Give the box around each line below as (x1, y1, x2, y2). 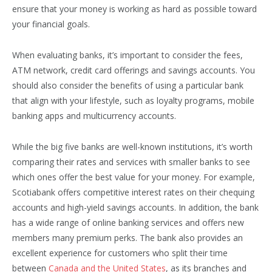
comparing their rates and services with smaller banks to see (12, 156, 250, 168)
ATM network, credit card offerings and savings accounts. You (12, 64, 255, 76)
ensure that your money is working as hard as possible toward (12, 3, 257, 15)
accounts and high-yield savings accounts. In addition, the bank (12, 202, 259, 214)
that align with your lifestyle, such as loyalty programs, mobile (12, 95, 254, 107)
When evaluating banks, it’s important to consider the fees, (12, 49, 243, 61)
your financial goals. (12, 18, 90, 30)
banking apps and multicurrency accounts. (12, 110, 176, 122)
